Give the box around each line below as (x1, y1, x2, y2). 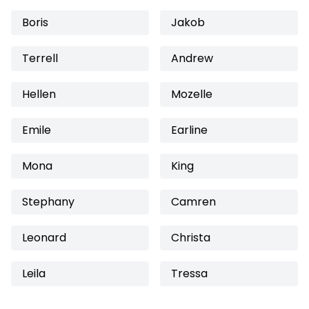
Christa (171, 230, 210, 246)
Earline (171, 122, 208, 138)
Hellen (22, 86, 56, 102)
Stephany (22, 194, 74, 210)
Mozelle (171, 86, 212, 102)
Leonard (22, 230, 66, 246)
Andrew (171, 50, 213, 66)
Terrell (22, 50, 58, 66)
